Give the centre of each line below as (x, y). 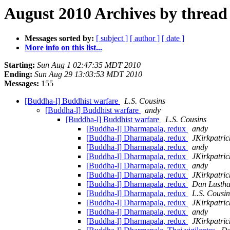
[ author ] (145, 39)
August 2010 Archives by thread (116, 13)
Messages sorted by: (59, 39)
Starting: (20, 65)
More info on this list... (63, 48)
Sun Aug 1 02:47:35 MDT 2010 (89, 65)
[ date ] (173, 39)
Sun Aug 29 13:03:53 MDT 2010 (88, 74)
